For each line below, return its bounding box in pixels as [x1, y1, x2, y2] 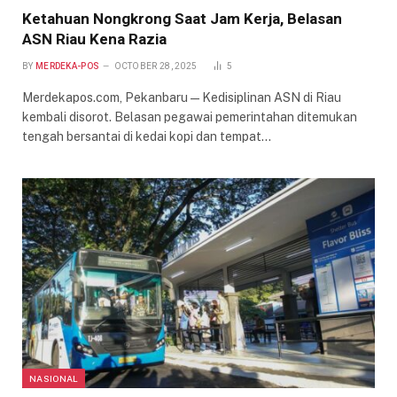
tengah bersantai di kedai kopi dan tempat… [22, 128, 271, 144]
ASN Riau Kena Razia [22, 29, 167, 48]
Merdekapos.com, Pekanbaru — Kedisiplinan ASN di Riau [22, 90, 341, 105]
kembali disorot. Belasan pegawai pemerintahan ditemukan [22, 109, 357, 124]
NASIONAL [29, 372, 79, 384]
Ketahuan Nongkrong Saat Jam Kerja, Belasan [22, 9, 342, 27]
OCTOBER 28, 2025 [113, 60, 198, 71]
